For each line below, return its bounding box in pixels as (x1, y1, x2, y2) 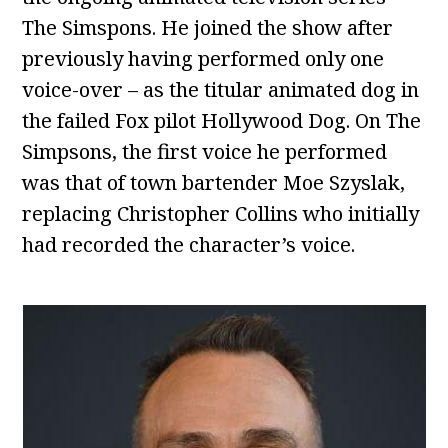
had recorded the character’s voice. (22, 231, 356, 259)
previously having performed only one (22, 45, 385, 73)
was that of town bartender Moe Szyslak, (22, 169, 406, 197)
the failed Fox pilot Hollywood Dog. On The (22, 107, 422, 135)
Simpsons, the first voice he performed (22, 138, 388, 166)
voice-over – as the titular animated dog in (22, 76, 420, 104)
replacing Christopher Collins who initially (22, 200, 420, 228)
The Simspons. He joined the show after (22, 14, 394, 42)
